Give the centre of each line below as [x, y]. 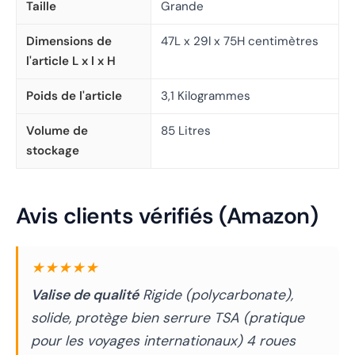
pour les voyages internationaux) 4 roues [163, 341]
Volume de [57, 131]
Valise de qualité [85, 295]
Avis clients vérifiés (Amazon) [167, 216]
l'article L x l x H [71, 61]
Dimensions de [69, 42]
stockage [53, 151]
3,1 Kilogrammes [206, 96]
